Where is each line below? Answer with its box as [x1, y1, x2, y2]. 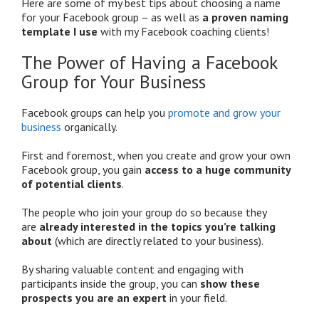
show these [200, 276, 260, 291]
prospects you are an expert [21, 290, 167, 305]
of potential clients [21, 176, 122, 191]
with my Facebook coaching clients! [100, 23, 269, 38]
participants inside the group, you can [21, 276, 200, 291]
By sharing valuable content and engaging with [21, 261, 244, 276]
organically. [61, 119, 117, 134]
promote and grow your [168, 105, 281, 120]
